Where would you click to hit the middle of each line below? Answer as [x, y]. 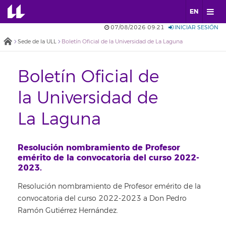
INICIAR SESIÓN [196, 27]
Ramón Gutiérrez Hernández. [68, 211]
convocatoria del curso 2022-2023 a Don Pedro [102, 199]
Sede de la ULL [37, 42]
